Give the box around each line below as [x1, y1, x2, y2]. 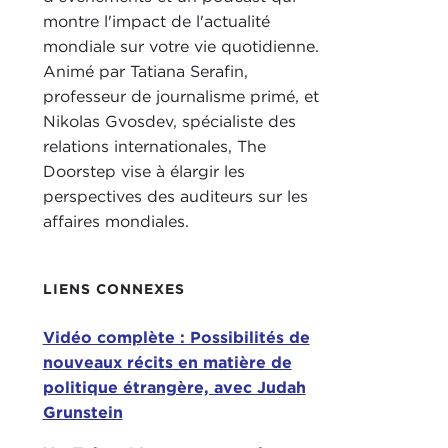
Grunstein [42, 402, 123, 422]
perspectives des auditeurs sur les [42, 186, 308, 206]
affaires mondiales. [42, 211, 189, 231]
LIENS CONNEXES [42, 280, 185, 297]
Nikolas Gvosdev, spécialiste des [42, 111, 296, 131]
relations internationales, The [42, 136, 266, 156]
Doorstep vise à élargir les [42, 161, 245, 181]
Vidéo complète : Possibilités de [42, 327, 310, 347]
